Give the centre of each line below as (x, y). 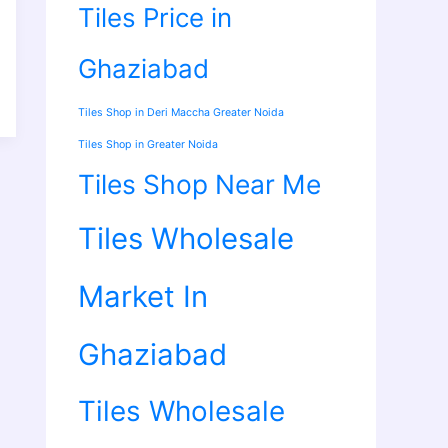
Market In (143, 297)
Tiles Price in (155, 18)
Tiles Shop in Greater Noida (148, 145)
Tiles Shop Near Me (199, 184)
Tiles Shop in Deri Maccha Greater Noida (181, 113)
